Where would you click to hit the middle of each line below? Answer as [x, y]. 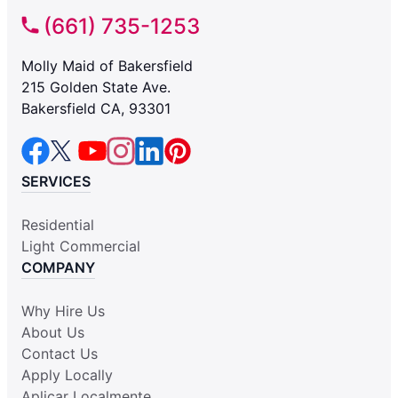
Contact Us [60, 353]
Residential [58, 224]
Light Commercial [81, 246]
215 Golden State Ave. [96, 87]
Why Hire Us [63, 310]
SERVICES [56, 181]
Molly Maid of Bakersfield [107, 65]
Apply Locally [67, 374]
